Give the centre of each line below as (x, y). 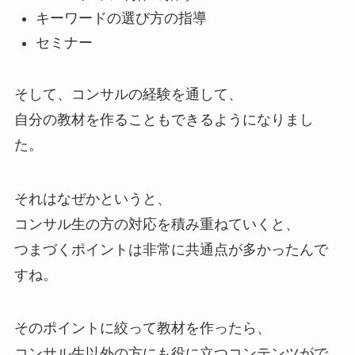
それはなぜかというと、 (92, 198)
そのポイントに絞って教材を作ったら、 (142, 328)
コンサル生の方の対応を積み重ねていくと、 (157, 224)
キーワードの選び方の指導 (121, 19)
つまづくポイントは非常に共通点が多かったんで (171, 249)
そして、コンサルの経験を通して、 (128, 94)
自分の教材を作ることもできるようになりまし (164, 119)
